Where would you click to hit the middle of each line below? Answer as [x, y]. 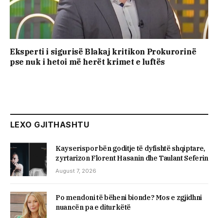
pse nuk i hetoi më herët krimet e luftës [88, 62]
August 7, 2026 [76, 171]
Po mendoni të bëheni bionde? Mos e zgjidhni [129, 197]
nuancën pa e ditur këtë [93, 207]
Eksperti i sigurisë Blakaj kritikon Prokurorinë [103, 52]
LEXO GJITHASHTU [50, 125]
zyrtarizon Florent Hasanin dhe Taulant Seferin [132, 158]
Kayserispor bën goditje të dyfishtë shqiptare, [130, 149]
